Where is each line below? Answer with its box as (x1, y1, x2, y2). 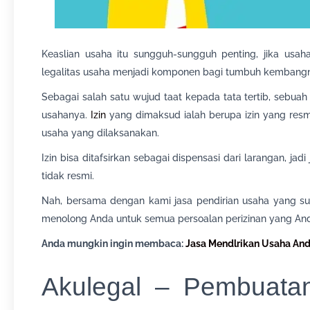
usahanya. (42, 109, 91, 120)
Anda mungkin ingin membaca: (42, 238, 185, 249)
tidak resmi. (42, 170, 94, 181)
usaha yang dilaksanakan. (42, 127, 159, 138)
